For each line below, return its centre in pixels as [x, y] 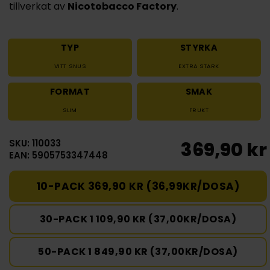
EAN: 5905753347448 [58, 155]
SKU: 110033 [35, 143]
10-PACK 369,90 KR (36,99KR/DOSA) [138, 187]
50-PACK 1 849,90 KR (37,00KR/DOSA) [138, 252]
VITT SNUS [70, 66]
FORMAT [70, 92]
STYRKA [199, 48]
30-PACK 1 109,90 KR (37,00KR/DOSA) [138, 219]
